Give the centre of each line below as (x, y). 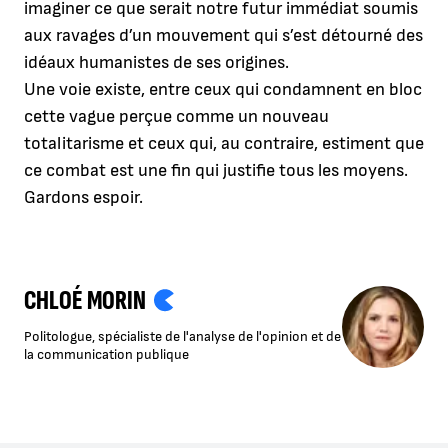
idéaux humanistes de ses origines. (156, 62)
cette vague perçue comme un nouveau (176, 116)
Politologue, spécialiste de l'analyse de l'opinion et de (182, 336)
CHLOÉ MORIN (85, 300)
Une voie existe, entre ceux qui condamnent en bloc (223, 89)
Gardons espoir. (83, 197)
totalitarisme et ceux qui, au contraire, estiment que (224, 143)
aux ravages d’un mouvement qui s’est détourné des (223, 35)
